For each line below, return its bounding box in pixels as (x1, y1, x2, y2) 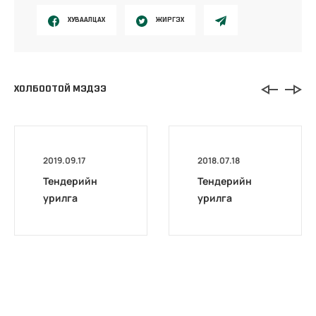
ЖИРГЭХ (156, 15, 184, 25)
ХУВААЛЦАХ (68, 15, 105, 25)
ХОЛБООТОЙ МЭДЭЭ (14, 83, 107, 95)
